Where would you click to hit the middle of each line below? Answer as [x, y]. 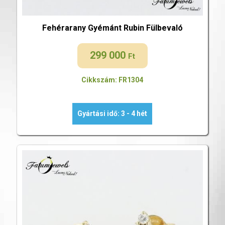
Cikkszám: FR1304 [113, 80]
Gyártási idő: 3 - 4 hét [113, 113]
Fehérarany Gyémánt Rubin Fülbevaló [112, 28]
